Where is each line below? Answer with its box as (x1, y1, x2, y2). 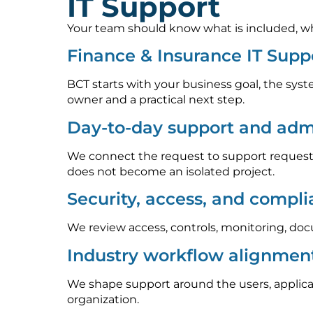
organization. (67, 292, 139, 306)
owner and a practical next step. (67, 93, 245, 107)
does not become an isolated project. (67, 164, 275, 178)
